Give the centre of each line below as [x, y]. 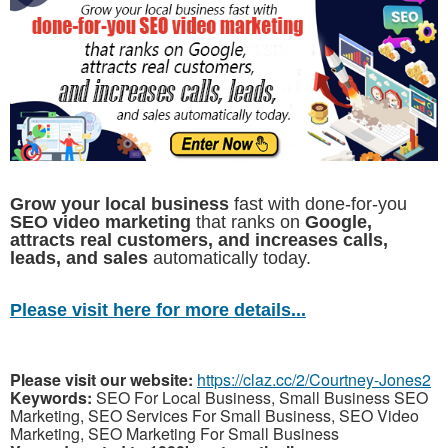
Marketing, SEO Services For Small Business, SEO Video [214, 415]
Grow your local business [119, 203]
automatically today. [229, 257]
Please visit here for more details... [158, 309]
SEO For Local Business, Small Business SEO [260, 397]
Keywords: [51, 397]
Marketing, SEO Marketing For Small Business [174, 433]
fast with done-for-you [318, 203]
